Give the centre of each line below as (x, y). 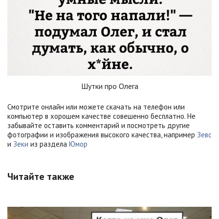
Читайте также (41, 176)
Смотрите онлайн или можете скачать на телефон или (96, 107)
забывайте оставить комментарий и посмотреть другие (99, 125)
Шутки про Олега (109, 86)
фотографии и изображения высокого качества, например (102, 134)
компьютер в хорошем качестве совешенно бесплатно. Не (101, 116)
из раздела (49, 144)
